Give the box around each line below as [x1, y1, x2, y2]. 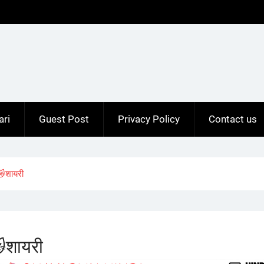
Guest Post [39, 113, 89, 125]
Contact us [209, 113, 257, 125]
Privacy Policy [118, 113, 180, 125]
